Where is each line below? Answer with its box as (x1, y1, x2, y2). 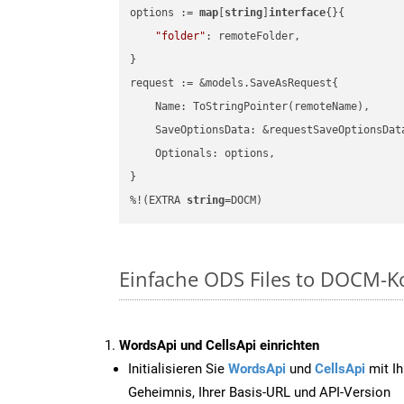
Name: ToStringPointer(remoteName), (130, 100, 371, 114)
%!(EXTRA (130, 194, 188, 207)
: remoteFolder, (206, 30, 301, 43)
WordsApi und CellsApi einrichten (119, 336, 319, 353)
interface (269, 6, 326, 20)
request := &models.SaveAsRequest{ (130, 77, 339, 90)
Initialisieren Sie (128, 360, 228, 377)
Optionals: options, (130, 147, 276, 161)
